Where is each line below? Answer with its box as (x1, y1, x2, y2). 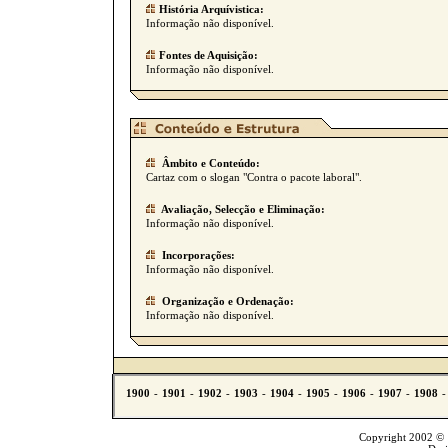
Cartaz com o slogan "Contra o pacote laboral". (146, 171, 362, 183)
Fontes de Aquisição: (159, 49, 258, 61)
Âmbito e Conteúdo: (159, 157, 260, 169)
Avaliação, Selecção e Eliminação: (159, 203, 325, 215)
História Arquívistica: (159, 3, 264, 15)
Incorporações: (159, 249, 235, 261)
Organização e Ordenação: (159, 295, 294, 307)
